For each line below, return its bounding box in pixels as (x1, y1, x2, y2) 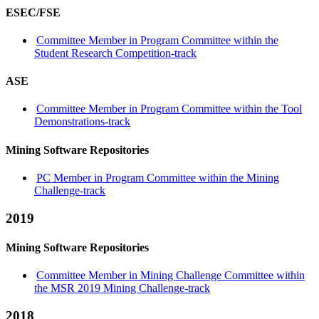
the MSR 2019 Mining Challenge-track (34, 282, 210, 295)
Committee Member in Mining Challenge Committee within (36, 269, 305, 282)
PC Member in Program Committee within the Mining (36, 171, 280, 184)
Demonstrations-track (34, 115, 130, 128)
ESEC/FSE (6, 6, 61, 19)
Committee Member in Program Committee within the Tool (36, 103, 303, 115)
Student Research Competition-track (34, 46, 197, 59)
